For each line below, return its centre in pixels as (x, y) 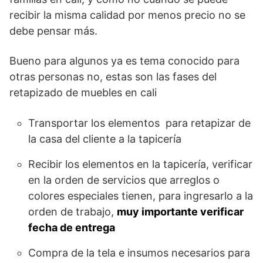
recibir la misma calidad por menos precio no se (127, 15)
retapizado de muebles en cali (83, 93)
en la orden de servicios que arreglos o (124, 180)
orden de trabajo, (73, 212)
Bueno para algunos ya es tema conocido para (124, 61)
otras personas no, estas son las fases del (113, 77)
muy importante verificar (180, 212)
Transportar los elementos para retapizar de (139, 123)
